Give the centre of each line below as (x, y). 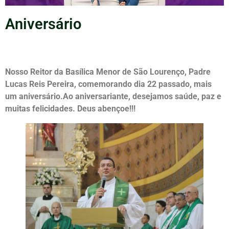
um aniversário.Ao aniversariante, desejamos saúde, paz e (113, 96)
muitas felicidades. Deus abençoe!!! (70, 108)
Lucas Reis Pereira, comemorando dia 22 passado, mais (108, 84)
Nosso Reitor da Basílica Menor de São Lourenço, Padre (108, 72)
